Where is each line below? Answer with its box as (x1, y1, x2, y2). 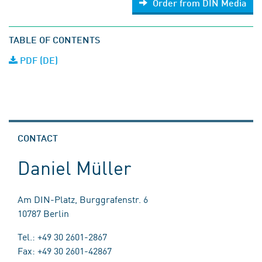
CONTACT (18, 132, 58, 143)
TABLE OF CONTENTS (9, 34, 100, 45)
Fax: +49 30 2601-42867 (18, 244, 112, 257)
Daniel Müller (18, 154, 132, 180)
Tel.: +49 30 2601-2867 (18, 230, 107, 243)
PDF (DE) (18, 54, 58, 65)
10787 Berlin (18, 206, 69, 219)
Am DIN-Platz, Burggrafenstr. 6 (18, 192, 148, 205)
